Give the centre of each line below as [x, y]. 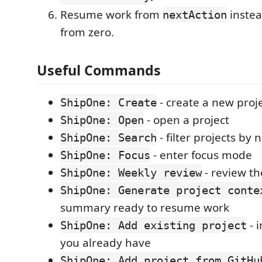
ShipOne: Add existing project [154, 225]
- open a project [187, 120]
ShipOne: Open [102, 120]
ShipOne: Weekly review [131, 173]
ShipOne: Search [108, 137]
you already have [106, 243]
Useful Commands [99, 70]
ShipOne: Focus [105, 155]
